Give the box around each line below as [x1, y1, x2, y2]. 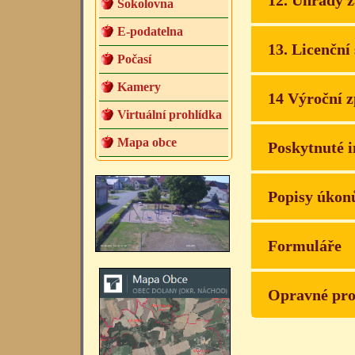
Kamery [117, 80, 161, 94]
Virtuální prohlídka [117, 108, 222, 122]
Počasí [117, 52, 151, 67]
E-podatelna [117, 25, 183, 39]
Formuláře [267, 237, 342, 255]
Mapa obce [117, 136, 177, 150]
